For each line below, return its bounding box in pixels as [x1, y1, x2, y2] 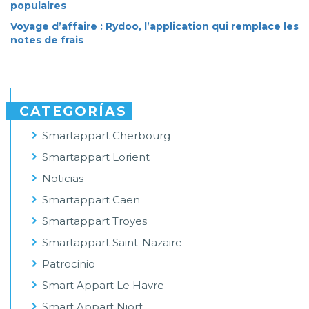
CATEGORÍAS [19, 103, 127, 120]
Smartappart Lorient [42, 150, 150, 164]
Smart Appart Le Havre [42, 279, 164, 292]
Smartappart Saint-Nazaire [42, 236, 182, 250]
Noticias [42, 172, 83, 186]
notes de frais [10, 34, 83, 47]
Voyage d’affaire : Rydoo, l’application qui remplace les [10, 20, 299, 33]
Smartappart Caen [42, 193, 140, 207]
